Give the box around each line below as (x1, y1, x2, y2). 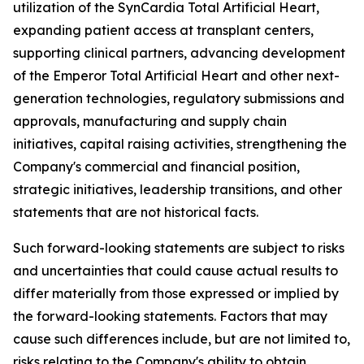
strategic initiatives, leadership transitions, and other (13, 181, 342, 197)
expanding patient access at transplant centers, (13, 22, 314, 38)
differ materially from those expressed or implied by (13, 285, 339, 301)
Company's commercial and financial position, (13, 158, 300, 175)
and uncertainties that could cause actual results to (13, 262, 338, 279)
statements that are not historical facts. (13, 204, 258, 220)
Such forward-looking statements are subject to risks (13, 240, 344, 256)
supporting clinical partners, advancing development (13, 45, 345, 61)
